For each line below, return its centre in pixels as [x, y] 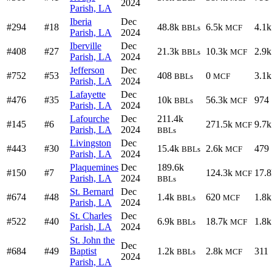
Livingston [90, 143]
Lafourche [90, 119]
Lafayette [88, 94]
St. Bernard [92, 192]
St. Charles [91, 216]
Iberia [81, 22]
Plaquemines [94, 167]
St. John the [92, 240]
